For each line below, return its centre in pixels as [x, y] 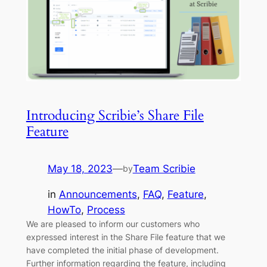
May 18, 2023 [80, 169]
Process [106, 210]
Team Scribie [164, 169]
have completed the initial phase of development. [122, 250]
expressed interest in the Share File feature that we [125, 237]
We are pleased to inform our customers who [113, 224]
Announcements [98, 195]
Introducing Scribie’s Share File [115, 116]
